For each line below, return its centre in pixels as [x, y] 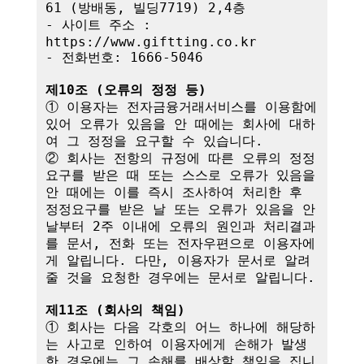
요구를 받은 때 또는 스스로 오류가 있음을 [180, 175]
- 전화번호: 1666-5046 [124, 57]
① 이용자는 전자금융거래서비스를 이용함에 [181, 106]
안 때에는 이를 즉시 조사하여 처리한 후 [173, 192]
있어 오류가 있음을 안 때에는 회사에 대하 [180, 123]
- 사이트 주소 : [98, 24]
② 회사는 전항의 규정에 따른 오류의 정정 [180, 158]
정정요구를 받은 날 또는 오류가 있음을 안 [180, 209]
